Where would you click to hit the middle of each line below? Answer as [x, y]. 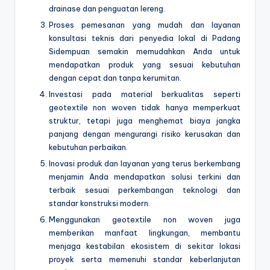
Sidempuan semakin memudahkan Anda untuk [145, 51]
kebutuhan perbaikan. [88, 147]
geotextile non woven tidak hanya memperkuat [145, 107]
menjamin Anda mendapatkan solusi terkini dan [145, 176]
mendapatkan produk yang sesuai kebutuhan [145, 64]
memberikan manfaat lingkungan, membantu [145, 232]
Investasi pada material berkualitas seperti [145, 94]
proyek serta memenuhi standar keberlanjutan [145, 259]
